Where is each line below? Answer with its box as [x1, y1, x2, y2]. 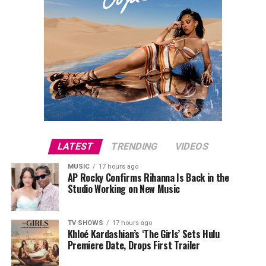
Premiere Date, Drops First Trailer [67, 238, 202, 252]
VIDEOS [173, 141, 210, 152]
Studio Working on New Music [67, 182, 180, 196]
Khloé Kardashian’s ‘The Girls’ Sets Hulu [67, 227, 220, 241]
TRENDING [109, 141, 159, 152]
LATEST [56, 141, 95, 152]
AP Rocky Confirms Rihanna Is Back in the [67, 170, 229, 185]
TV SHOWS [67, 219, 103, 227]
